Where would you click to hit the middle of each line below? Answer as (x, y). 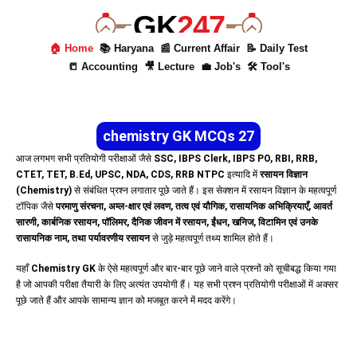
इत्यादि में (242, 175)
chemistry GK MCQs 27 (178, 136)
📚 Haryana (127, 48)
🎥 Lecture (169, 67)
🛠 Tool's (268, 67)
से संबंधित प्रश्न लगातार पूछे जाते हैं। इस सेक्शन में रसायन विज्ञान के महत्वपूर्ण (204, 190)
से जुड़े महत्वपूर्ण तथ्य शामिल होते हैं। (212, 238)
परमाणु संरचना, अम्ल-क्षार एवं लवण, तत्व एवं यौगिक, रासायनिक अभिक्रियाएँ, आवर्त (194, 206)
